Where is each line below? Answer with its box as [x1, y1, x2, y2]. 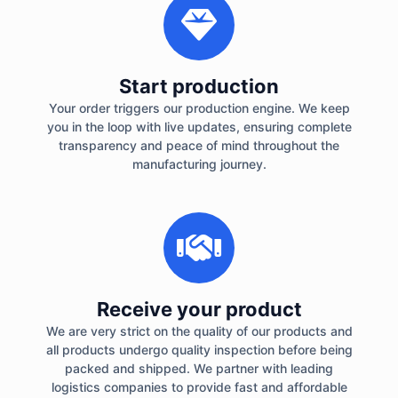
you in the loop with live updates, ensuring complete [46, 119, 352, 135]
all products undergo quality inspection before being [45, 342, 353, 358]
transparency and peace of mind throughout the [59, 138, 339, 154]
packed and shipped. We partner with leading [65, 361, 333, 377]
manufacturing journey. [131, 156, 267, 172]
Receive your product [96, 298, 302, 322]
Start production [119, 75, 279, 99]
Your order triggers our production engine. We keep [48, 100, 350, 116]
